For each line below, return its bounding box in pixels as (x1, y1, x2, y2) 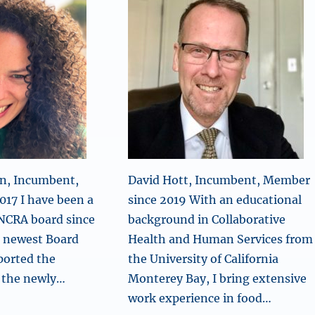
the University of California (127, 252, 278, 266)
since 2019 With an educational (127, 193, 302, 207)
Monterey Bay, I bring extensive (127, 271, 307, 285)
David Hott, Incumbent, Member (127, 173, 310, 187)
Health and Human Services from (127, 232, 313, 246)
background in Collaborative (127, 212, 285, 226)
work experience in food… (127, 291, 271, 305)
